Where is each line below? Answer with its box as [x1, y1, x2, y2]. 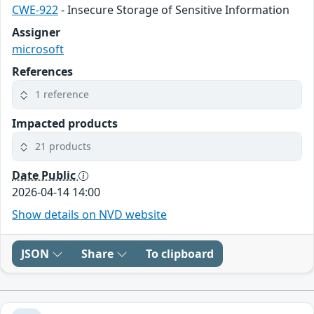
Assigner [12, 24, 60, 40]
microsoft [12, 41, 64, 57]
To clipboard [146, 245, 214, 261]
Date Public [12, 167, 78, 183]
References [12, 63, 73, 79]
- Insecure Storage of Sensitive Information [58, 1, 289, 18]
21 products [35, 139, 91, 153]
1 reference [35, 88, 89, 101]
